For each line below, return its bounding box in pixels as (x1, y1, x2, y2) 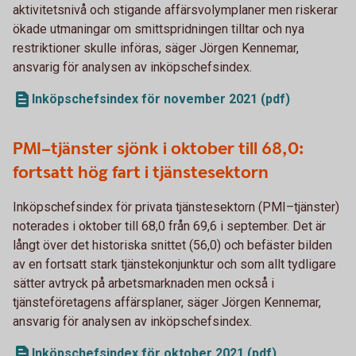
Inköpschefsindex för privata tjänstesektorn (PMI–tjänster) (13, 199, 339, 215)
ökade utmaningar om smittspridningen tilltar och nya (13, 21, 304, 37)
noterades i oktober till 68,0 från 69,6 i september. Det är (13, 218, 326, 234)
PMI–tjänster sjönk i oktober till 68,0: (13, 137, 304, 161)
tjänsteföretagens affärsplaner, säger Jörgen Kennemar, (13, 294, 321, 310)
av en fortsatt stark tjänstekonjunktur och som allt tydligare (13, 256, 336, 272)
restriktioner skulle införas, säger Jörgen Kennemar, (13, 40, 299, 56)
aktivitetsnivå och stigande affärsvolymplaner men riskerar (13, 2, 338, 17)
